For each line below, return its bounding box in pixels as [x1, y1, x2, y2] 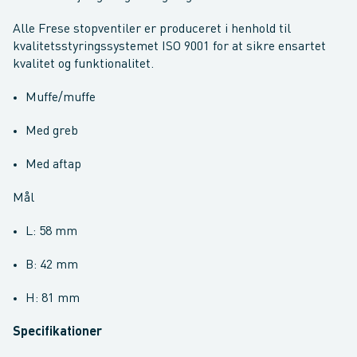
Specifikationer [13, 326, 102, 339]
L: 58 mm [25, 226, 77, 238]
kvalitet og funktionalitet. [13, 58, 157, 71]
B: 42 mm [25, 259, 78, 272]
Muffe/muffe [25, 92, 96, 104]
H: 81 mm [25, 292, 80, 305]
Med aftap [25, 159, 81, 171]
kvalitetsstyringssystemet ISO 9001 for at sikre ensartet [13, 41, 326, 53]
